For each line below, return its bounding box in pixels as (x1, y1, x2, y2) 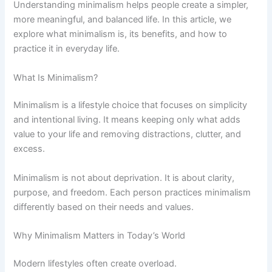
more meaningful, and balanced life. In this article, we (13, 14, 232, 25)
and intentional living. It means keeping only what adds (13, 114, 241, 126)
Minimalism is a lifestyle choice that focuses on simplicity (13, 100, 248, 111)
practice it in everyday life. (13, 43, 120, 55)
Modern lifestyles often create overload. (13, 257, 177, 269)
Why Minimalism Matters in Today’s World (13, 230, 186, 242)
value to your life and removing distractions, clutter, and (13, 129, 242, 140)
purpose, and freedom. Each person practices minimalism (13, 186, 251, 198)
